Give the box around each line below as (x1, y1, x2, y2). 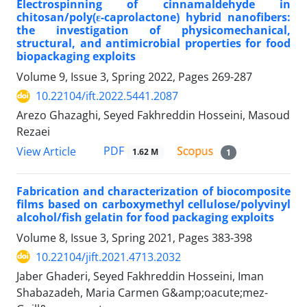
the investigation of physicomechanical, (16, 23, 291, 38)
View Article (16, 143, 76, 159)
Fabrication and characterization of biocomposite (16, 183, 291, 199)
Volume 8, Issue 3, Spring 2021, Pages (16, 230, 212, 245)
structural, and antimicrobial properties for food (16, 36, 291, 51)
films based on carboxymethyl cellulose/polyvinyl (16, 196, 291, 212)
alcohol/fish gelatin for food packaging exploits (16, 209, 274, 225)
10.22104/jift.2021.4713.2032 (36, 249, 181, 265)
